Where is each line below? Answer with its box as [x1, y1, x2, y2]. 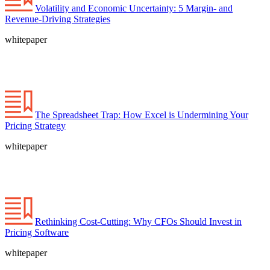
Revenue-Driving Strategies [5, 13, 110, 24]
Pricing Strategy [5, 120, 66, 131]
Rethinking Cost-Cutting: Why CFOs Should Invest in [35, 216, 242, 227]
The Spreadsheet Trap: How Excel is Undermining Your [35, 109, 248, 120]
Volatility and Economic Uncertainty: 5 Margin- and [35, 2, 233, 13]
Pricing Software [5, 227, 69, 237]
